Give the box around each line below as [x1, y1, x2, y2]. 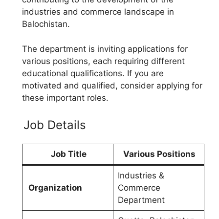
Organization [28, 183, 82, 193]
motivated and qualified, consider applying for [22, 80, 202, 90]
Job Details [23, 118, 86, 132]
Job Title [50, 149, 87, 159]
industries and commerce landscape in [22, 7, 174, 17]
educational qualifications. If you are [22, 68, 164, 78]
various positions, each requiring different [22, 56, 185, 66]
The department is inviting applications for [22, 44, 188, 54]
